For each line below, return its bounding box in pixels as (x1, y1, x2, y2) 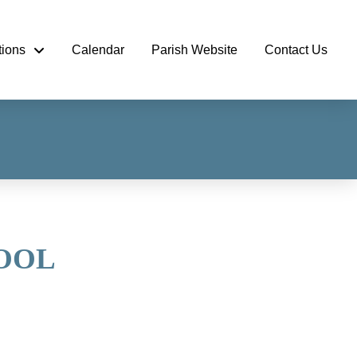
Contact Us (265, 42, 328, 57)
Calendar (72, 42, 124, 57)
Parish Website (151, 42, 237, 57)
